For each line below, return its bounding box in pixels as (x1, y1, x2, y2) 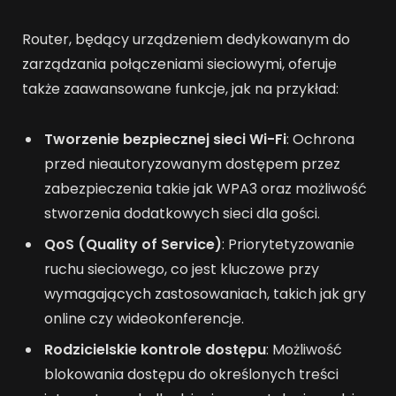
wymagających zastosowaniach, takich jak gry (44, 284, 366, 305)
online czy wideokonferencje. (44, 308, 244, 330)
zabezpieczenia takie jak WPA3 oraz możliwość (44, 179, 367, 200)
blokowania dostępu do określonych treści (44, 364, 339, 385)
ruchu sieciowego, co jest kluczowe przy (44, 259, 319, 280)
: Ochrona (286, 129, 354, 150)
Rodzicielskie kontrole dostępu (44, 339, 266, 361)
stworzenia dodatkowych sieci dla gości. (44, 203, 320, 225)
